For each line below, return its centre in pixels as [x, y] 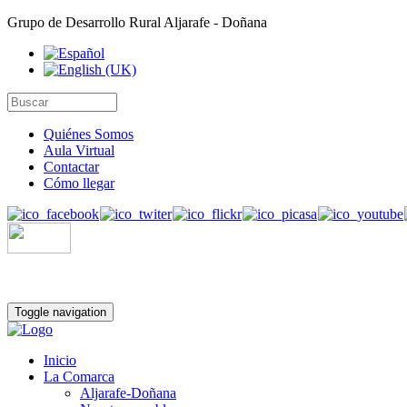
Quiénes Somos [89, 134]
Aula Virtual [79, 150]
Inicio [60, 360]
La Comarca [79, 377]
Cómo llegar [79, 183]
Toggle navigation [60, 312]
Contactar [71, 167]
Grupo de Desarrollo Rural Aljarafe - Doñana [137, 22]
